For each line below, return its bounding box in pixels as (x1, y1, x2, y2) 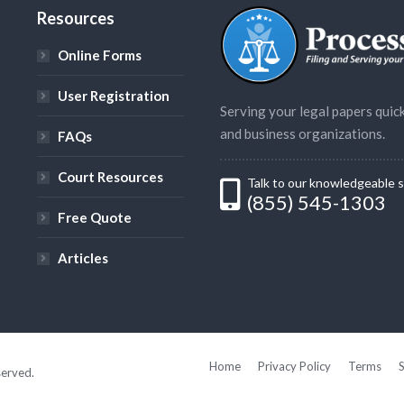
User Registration (58, 87, 170, 105)
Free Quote (58, 209, 132, 226)
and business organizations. (220, 125, 386, 142)
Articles (58, 250, 108, 267)
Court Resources (58, 169, 163, 186)
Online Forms (58, 47, 142, 64)
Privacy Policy (258, 358, 332, 373)
